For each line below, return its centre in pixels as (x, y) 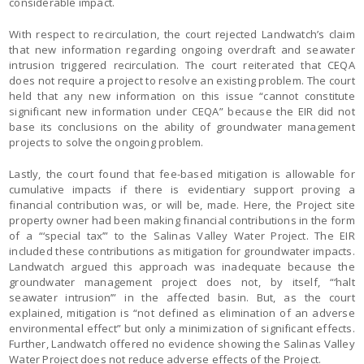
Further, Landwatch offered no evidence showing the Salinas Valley (182, 344)
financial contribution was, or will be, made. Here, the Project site (182, 205)
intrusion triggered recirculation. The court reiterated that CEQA (182, 65)
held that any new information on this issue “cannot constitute (182, 96)
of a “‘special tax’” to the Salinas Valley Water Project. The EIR (182, 236)
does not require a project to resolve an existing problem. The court (182, 80)
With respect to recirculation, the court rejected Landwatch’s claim (182, 34)
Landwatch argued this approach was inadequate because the (182, 266)
